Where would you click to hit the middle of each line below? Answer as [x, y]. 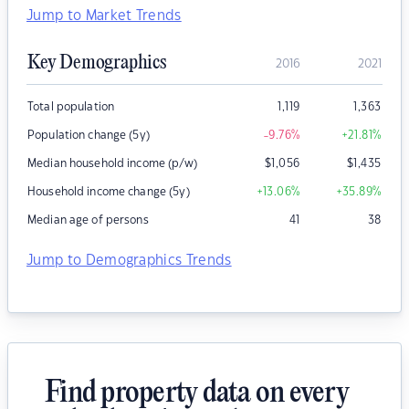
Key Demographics [97, 63]
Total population [71, 107]
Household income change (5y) [109, 192]
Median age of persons [88, 220]
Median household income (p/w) [112, 164]
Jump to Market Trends [104, 16]
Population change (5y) [89, 136]
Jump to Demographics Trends [129, 261]
